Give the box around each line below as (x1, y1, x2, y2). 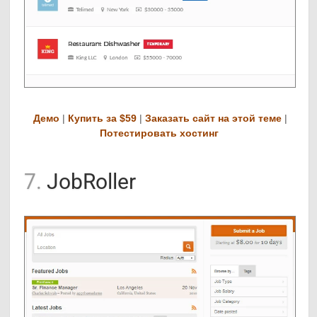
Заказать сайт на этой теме (145, 112, 282, 124)
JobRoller (42, 168, 137, 194)
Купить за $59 (68, 112, 137, 124)
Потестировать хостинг (99, 127, 219, 139)
